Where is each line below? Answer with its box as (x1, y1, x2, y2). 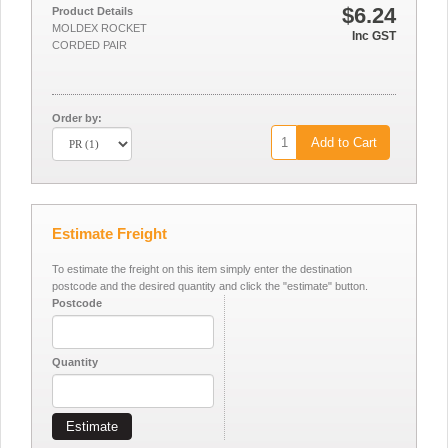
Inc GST (352, 29, 396, 43)
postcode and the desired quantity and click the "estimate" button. (52, 280, 368, 292)
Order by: (52, 112, 102, 124)
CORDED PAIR (52, 39, 127, 51)
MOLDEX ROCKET (52, 22, 147, 34)
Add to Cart (310, 135, 377, 150)
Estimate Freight (52, 225, 167, 242)
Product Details (52, 5, 133, 17)
